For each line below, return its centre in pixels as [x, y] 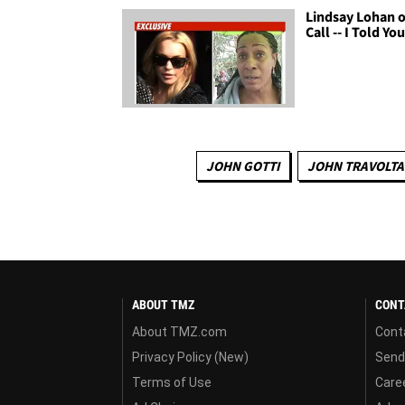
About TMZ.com [179, 331]
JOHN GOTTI [243, 165]
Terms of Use [172, 382]
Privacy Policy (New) [190, 357]
